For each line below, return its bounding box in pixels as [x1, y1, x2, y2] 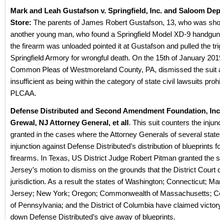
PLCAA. [10, 89, 36, 97]
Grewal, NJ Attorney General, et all [10, 118, 129, 127]
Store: [10, 18, 33, 27]
